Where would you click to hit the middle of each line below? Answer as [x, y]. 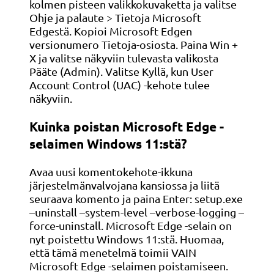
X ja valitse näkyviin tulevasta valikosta [124, 58]
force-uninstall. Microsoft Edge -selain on [131, 226]
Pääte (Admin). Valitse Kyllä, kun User [121, 72]
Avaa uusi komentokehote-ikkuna [111, 172]
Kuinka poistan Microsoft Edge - [127, 127]
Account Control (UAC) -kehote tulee [120, 85]
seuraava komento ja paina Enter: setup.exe [136, 199]
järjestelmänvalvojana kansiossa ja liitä [124, 185]
